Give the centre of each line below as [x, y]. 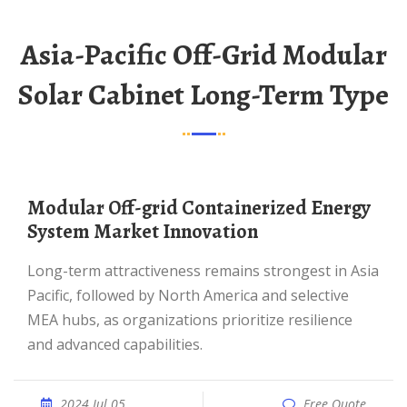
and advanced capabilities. [115, 344]
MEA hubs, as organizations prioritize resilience [190, 320]
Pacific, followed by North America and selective [188, 295]
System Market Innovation [143, 232]
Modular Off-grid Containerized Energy [36, 208]
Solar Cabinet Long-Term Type [203, 94]
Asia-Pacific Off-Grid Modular [30, 55]
